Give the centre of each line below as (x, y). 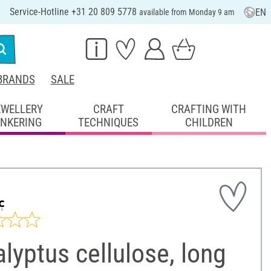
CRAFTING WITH (209, 109)
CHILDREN (209, 122)
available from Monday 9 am (187, 12)
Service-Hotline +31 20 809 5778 (74, 12)
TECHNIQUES (109, 122)
